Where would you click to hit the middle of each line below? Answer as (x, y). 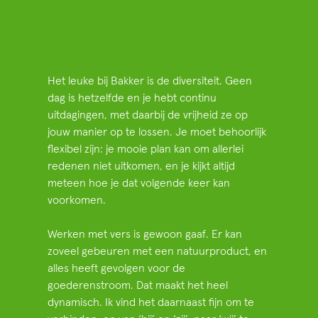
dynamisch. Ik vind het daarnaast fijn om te (151, 303)
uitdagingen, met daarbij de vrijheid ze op (148, 115)
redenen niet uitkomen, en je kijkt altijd (142, 166)
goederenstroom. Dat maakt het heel (138, 286)
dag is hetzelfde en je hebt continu (132, 98)
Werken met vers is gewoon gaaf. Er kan (145, 235)
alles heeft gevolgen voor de (117, 269)
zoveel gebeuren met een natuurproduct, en (158, 252)
